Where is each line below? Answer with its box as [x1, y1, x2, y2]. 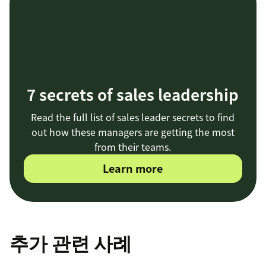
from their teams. [94, 140, 172, 154]
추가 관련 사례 [9, 229, 132, 257]
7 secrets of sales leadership [27, 83, 239, 106]
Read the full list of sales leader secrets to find [31, 110, 235, 125]
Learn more [103, 160, 163, 177]
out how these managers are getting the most [31, 125, 235, 140]
